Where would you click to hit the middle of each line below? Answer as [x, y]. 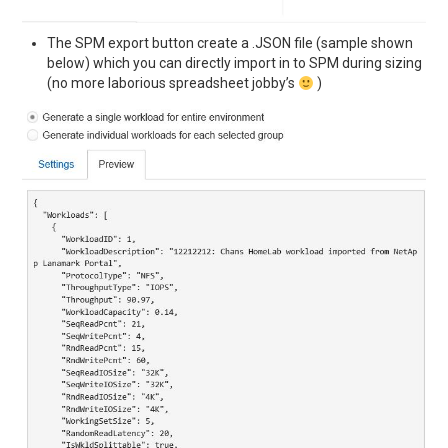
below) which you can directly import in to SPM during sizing [235, 63]
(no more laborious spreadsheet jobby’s [173, 83]
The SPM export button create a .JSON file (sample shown [230, 43]
